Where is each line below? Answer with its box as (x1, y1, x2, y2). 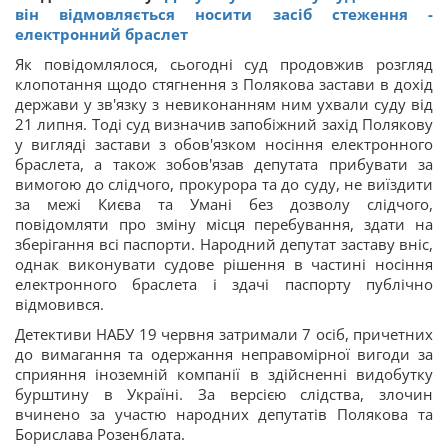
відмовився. (15, 294, 104, 315)
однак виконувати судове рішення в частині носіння (15, 254, 433, 275)
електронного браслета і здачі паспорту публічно (15, 274, 433, 295)
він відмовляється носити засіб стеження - (15, 4, 433, 25)
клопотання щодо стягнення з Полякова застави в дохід (15, 74, 433, 95)
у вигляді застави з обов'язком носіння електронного (15, 134, 433, 155)
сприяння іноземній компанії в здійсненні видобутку (15, 364, 433, 385)
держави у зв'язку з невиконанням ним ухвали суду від (15, 94, 433, 115)
